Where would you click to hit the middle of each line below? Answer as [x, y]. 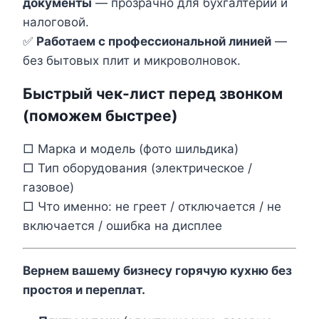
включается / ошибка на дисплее [122, 225]
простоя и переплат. [84, 289]
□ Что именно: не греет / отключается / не [152, 206]
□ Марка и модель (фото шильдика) [131, 148]
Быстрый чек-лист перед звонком [153, 94]
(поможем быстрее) [100, 116]
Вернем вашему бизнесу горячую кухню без [157, 270]
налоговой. [56, 22]
